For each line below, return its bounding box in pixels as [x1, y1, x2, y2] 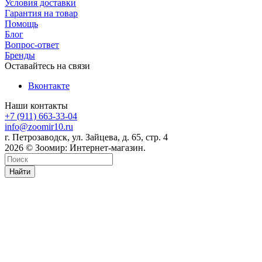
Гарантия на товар [5, 8, 78, 18]
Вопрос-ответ [5, 39, 59, 50]
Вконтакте [28, 80, 70, 91]
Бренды [5, 50, 35, 60]
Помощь [5, 18, 38, 29]
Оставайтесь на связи [5, 60, 90, 71]
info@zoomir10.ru [5, 121, 73, 132]
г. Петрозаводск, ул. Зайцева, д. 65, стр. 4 [5, 132, 168, 142]
